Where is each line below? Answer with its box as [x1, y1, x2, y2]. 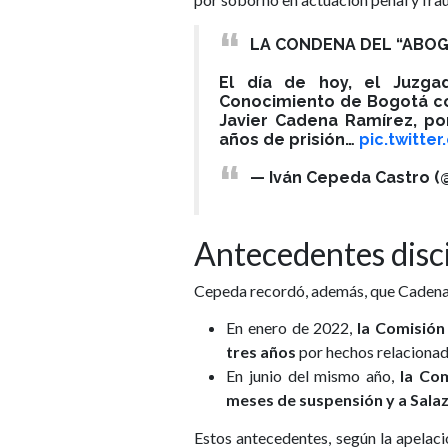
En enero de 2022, [226, 318, 358, 338]
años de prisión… [219, 130, 359, 150]
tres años [226, 342, 296, 362]
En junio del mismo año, [226, 366, 400, 386]
